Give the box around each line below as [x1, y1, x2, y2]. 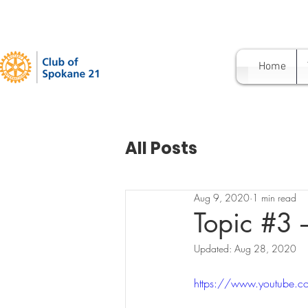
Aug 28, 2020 [234, 242, 296, 255]
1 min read [252, 191, 296, 204]
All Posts [125, 137, 197, 159]
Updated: [194, 242, 234, 255]
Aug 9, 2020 [194, 191, 250, 204]
